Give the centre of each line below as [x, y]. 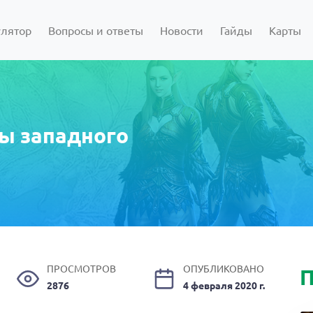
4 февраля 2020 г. [224, 285]
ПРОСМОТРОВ [82, 268]
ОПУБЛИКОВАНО [224, 268]
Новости [182, 30]
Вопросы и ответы [96, 30]
